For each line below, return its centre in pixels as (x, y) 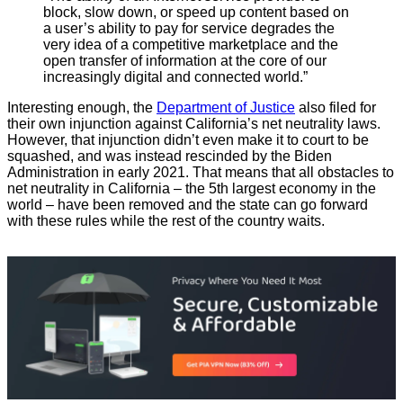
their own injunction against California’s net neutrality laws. (194, 124)
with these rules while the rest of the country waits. (166, 221)
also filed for (336, 108)
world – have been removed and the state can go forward (188, 205)
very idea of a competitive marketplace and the (191, 45)
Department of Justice (226, 108)
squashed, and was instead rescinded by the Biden (170, 157)
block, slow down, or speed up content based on (196, 13)
